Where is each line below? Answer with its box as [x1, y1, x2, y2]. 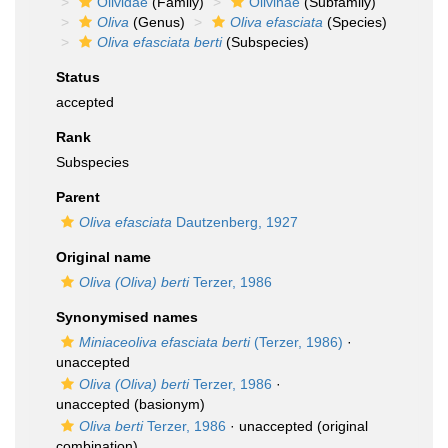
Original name [56, 249, 151, 265]
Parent [56, 189, 100, 205]
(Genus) [129, 14, 185, 30]
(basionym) [130, 396, 205, 412]
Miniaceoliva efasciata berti [79, 334, 250, 350]
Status [56, 69, 100, 85]
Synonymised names [56, 309, 198, 325]
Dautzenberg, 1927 [172, 214, 298, 230]
